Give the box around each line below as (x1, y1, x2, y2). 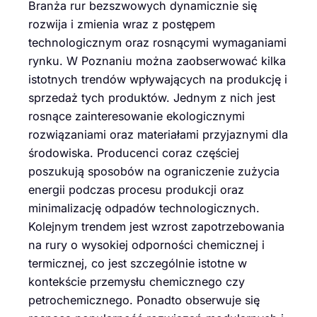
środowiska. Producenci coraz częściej (28, 145, 239, 160)
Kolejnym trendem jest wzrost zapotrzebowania (28, 219, 284, 234)
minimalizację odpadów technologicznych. (28, 200, 260, 215)
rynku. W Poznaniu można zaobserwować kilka (28, 53, 286, 68)
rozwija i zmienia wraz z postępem (28, 16, 215, 31)
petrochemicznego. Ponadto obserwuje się (28, 292, 260, 307)
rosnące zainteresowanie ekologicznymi (28, 108, 245, 123)
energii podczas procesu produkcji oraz (28, 182, 244, 197)
